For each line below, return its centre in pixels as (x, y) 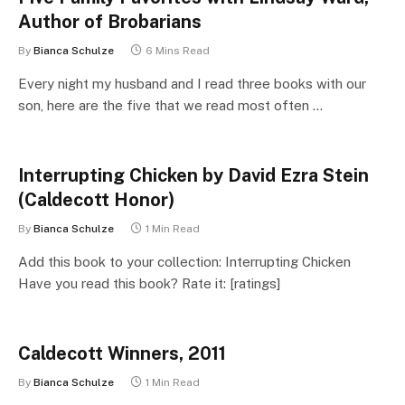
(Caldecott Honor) (96, 200)
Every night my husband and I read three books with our (192, 84)
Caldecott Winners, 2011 (122, 353)
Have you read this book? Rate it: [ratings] (149, 283)
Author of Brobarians (110, 22)
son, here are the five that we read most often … (170, 105)
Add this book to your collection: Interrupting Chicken (184, 262)
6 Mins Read (178, 51)
